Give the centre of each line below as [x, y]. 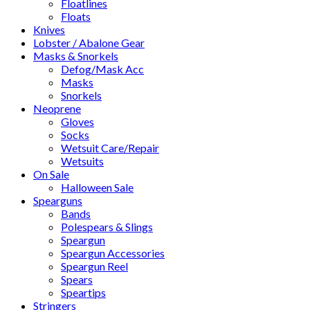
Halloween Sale [97, 187]
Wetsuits [82, 161]
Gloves [77, 121]
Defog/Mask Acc [102, 69]
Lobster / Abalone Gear [89, 43]
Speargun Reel [94, 266]
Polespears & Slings [107, 227]
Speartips [83, 292]
